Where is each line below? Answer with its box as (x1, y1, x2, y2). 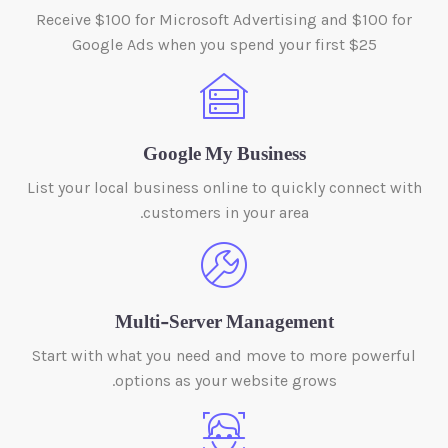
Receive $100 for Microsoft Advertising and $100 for (36, 10, 412, 30)
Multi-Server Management (114, 309, 334, 340)
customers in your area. (142, 203, 309, 223)
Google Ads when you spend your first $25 (71, 35, 377, 55)
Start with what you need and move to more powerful (32, 346, 416, 366)
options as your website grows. (114, 371, 337, 391)
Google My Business (142, 141, 306, 172)
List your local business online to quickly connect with (26, 178, 422, 198)
